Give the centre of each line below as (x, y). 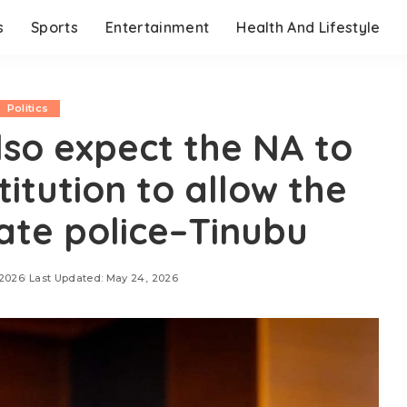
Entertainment (158, 27)
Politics (28, 108)
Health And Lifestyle (308, 27)
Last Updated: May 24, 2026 (103, 278)
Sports (55, 27)
